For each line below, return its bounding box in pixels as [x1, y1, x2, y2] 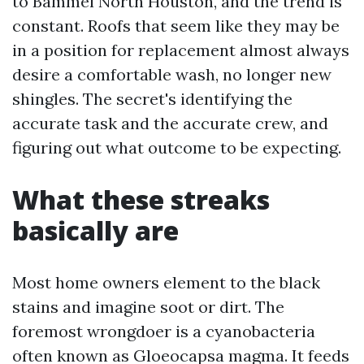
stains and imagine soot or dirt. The [12, 297, 284, 317]
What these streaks [12, 182, 270, 217]
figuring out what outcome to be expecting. [12, 137, 341, 158]
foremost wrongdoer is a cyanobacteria [12, 321, 315, 341]
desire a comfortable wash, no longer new [12, 64, 331, 84]
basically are [12, 213, 179, 248]
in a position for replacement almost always [12, 40, 349, 60]
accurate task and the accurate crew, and [12, 113, 328, 133]
